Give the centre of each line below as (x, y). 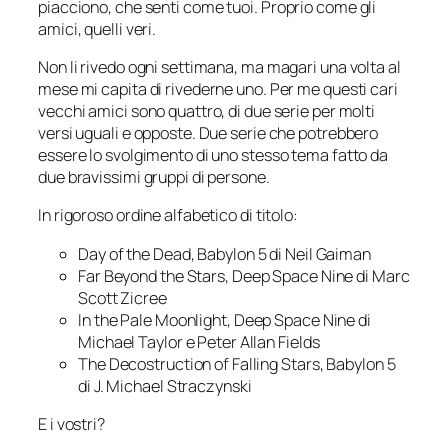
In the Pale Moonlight (152, 319)
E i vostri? (71, 423)
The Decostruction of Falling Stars (199, 363)
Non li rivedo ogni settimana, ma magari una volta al (219, 67)
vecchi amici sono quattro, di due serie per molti (207, 111)
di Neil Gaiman (318, 253)
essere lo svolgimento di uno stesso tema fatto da (213, 155)
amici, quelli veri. (97, 28)
